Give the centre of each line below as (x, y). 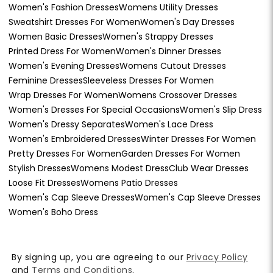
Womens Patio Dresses (129, 183)
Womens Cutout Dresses (173, 66)
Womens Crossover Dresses (178, 95)
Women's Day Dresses (187, 22)
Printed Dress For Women (62, 51)
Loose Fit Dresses (44, 183)
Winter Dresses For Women (198, 139)
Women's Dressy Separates (67, 124)
